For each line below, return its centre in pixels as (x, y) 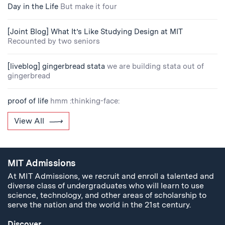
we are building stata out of (155, 67)
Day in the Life (33, 7)
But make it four (89, 7)
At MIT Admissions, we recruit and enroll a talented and (111, 176)
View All (29, 121)
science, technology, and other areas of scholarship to (107, 195)
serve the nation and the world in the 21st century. (99, 204)
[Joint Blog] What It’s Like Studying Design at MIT (95, 32)
